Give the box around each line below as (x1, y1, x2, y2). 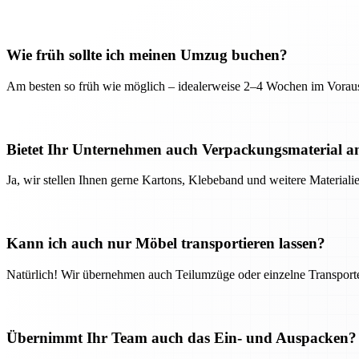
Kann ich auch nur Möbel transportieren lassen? (6, 235, 325, 252)
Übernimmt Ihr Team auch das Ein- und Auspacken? (6, 329, 357, 346)
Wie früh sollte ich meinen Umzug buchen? (6, 46, 288, 64)
